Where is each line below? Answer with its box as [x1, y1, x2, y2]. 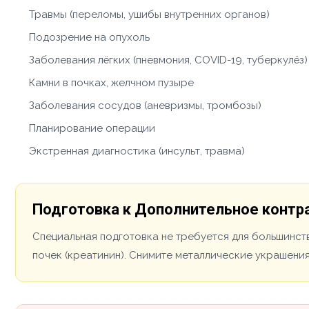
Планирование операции [29, 121, 155, 134]
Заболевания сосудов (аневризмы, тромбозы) [29, 99, 261, 112]
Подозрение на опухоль [29, 30, 150, 43]
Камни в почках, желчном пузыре [29, 76, 194, 89]
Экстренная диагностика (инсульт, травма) [29, 144, 245, 157]
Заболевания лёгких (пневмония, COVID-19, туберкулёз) [29, 53, 308, 66]
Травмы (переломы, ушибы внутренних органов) [29, 8, 270, 21]
